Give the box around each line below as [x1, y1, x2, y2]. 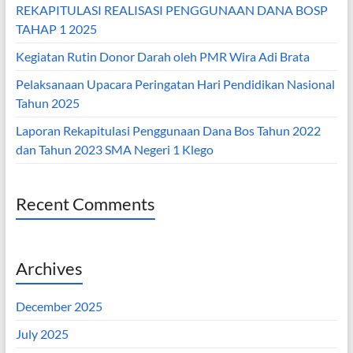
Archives [15, 258, 83, 280]
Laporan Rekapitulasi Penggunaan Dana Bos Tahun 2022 [15, 123, 321, 139]
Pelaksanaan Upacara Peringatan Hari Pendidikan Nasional [15, 76, 335, 92]
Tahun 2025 [15, 95, 80, 111]
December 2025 [15, 299, 102, 314]
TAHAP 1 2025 [15, 21, 97, 37]
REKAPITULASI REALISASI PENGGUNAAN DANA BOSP [15, 2, 328, 18]
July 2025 [15, 326, 69, 342]
